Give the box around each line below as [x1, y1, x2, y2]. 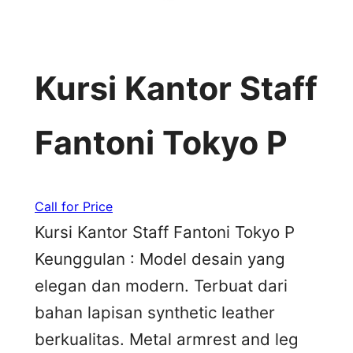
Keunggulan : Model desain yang [35, 248, 285, 269]
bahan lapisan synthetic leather [35, 302, 275, 322]
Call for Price [35, 198, 113, 214]
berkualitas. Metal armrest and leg [35, 329, 299, 349]
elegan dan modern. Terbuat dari [35, 275, 288, 295]
